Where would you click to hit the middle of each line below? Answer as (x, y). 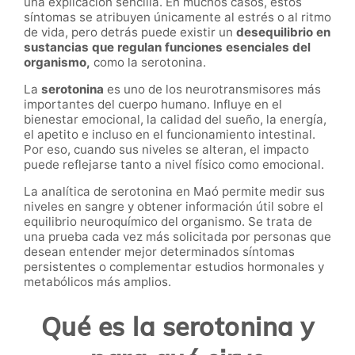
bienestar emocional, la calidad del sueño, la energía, (175, 120)
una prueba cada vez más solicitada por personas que (177, 237)
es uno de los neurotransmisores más (212, 90)
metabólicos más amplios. (97, 282)
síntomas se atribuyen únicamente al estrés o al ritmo (177, 17)
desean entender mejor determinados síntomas (159, 252)
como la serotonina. (148, 62)
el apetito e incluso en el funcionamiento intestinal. (170, 135)
